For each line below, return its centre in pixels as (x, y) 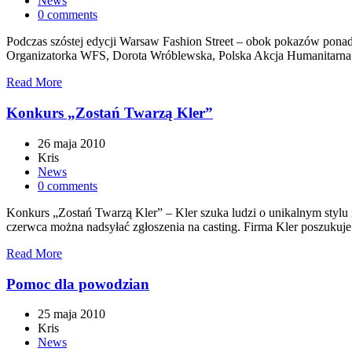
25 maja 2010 (71, 314)
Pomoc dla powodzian (78, 284)
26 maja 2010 (71, 143)
